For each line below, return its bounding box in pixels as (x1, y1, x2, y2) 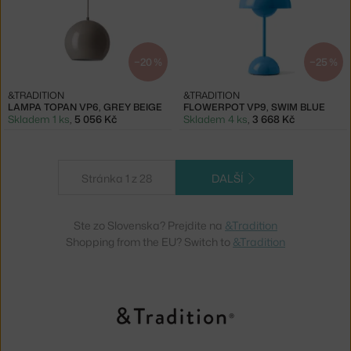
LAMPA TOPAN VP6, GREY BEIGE (8, 100, 162, 114)
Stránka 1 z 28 (81, 171, 152, 186)
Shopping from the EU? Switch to (66, 234, 233, 250)
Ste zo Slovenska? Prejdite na (74, 218, 225, 233)
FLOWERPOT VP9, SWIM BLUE (183, 100, 325, 114)
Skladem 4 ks (183, 112, 248, 127)
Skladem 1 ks (8, 112, 70, 127)
